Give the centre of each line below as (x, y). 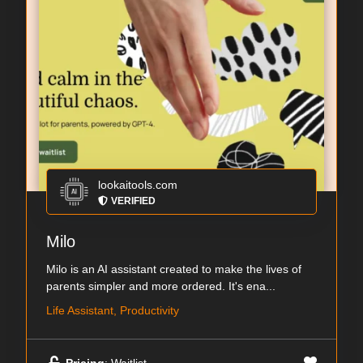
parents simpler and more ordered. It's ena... (161, 286)
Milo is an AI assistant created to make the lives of (174, 269)
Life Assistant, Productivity (113, 311)
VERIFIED (133, 201)
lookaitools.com (138, 185)
